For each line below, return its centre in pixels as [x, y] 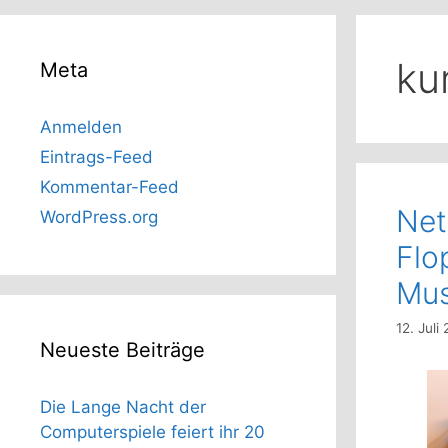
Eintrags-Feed [96, 157]
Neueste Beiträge [122, 350]
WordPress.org [99, 217]
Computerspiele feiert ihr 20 [152, 432]
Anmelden [81, 127]
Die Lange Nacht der [123, 407]
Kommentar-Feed [109, 187]
